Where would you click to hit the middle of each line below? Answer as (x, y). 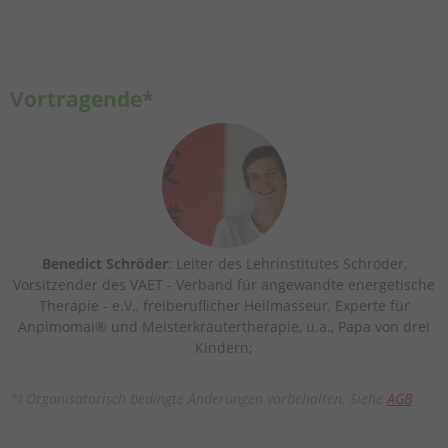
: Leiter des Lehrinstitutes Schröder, (287, 263)
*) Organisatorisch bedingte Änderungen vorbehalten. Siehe (198, 398)
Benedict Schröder (104, 263)
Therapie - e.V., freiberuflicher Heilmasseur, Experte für (224, 305)
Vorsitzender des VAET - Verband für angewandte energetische (224, 284)
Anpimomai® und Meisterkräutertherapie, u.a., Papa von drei (224, 326)
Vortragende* (81, 98)
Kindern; (224, 347)
